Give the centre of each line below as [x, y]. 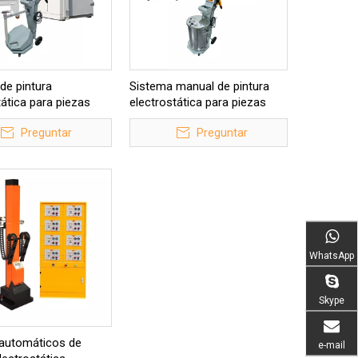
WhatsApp [332, 255]
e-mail [332, 345]
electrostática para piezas [198, 102]
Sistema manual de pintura [199, 86]
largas [145, 118]
